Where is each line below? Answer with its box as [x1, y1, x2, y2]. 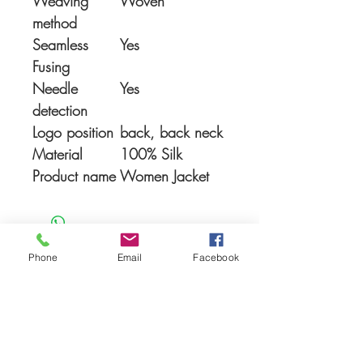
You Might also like [16, 276, 227, 295]
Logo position [32, 122, 113, 143]
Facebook [193, 250, 239, 263]
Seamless [32, 35, 88, 55]
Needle [32, 79, 78, 99]
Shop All [106, 335, 150, 350]
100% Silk [120, 144, 182, 164]
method [32, 13, 77, 33]
